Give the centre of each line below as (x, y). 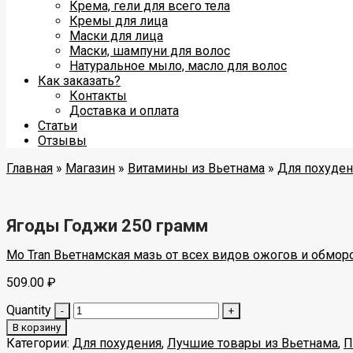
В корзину (37, 327)
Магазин (90, 168)
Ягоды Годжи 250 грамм (107, 226)
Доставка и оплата (124, 111)
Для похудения (117, 343)
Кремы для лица (119, 21)
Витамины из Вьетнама (196, 168)
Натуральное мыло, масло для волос (178, 66)
